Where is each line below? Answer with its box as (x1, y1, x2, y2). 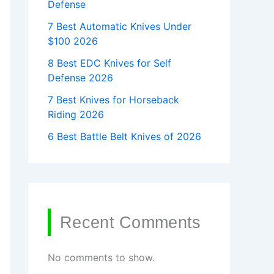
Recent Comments (60, 213, 201, 232)
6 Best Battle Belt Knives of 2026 (48, 130, 201, 143)
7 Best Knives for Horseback (48, 94, 179, 106)
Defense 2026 (48, 72, 113, 84)
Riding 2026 (48, 108, 104, 121)
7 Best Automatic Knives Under (48, 20, 191, 33)
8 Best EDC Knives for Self (48, 57, 171, 70)
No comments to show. (48, 251, 155, 264)
